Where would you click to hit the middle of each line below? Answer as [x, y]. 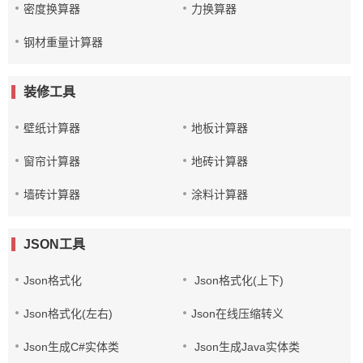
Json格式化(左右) [68, 314]
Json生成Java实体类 [246, 347]
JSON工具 [54, 244]
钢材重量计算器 [63, 42]
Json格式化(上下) [238, 280]
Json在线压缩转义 [238, 314]
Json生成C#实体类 [71, 347]
